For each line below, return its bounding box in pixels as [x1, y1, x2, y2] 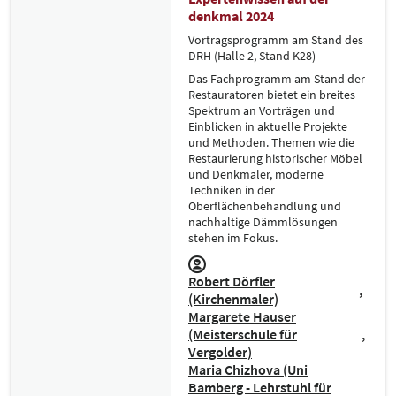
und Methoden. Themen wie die [188, 134, 354, 150]
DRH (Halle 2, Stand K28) [188, 48, 316, 64]
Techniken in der [188, 182, 275, 198]
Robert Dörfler [188, 272, 275, 290]
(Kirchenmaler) [188, 290, 278, 308]
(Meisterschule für [188, 325, 297, 343]
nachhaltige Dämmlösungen [188, 214, 338, 230]
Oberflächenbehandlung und [188, 198, 341, 214]
